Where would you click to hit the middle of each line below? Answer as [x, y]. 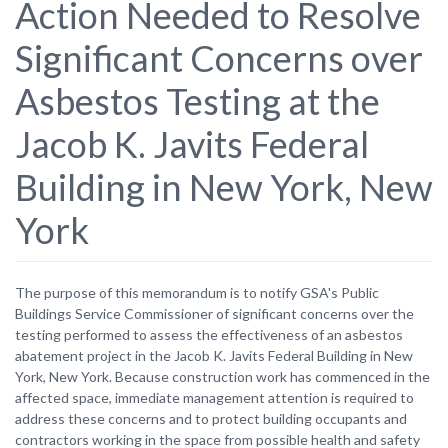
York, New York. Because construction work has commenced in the [222, 376]
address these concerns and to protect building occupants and [211, 418]
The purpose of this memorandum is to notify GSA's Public [197, 292]
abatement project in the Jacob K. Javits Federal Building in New [214, 355]
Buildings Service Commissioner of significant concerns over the [214, 313]
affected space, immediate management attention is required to [214, 397]
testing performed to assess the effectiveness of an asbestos [209, 334]
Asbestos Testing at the [197, 100]
